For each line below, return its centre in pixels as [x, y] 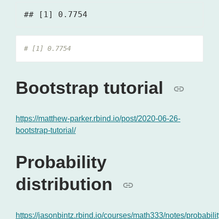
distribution [66, 184]
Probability [61, 162]
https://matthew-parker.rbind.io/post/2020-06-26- [98, 119]
